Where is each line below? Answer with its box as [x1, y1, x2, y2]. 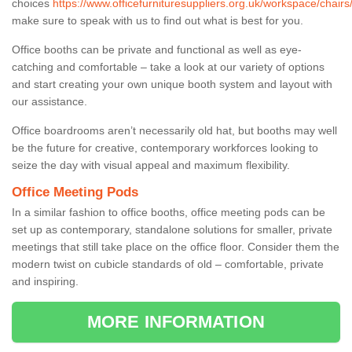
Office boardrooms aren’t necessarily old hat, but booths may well [12, 123, 337, 137]
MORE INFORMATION [87, 311, 265, 332]
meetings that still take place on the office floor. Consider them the [12, 240, 339, 253]
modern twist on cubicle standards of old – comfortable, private [12, 257, 324, 270]
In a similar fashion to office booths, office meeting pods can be [12, 205, 325, 218]
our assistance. [12, 94, 90, 108]
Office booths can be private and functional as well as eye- [12, 42, 302, 56]
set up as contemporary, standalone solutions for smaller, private [12, 222, 332, 236]
